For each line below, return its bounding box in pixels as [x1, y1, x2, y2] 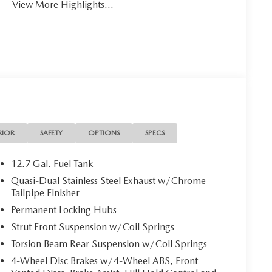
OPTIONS [88, 129, 120, 138]
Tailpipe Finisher [11, 187, 80, 199]
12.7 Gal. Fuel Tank [11, 158, 93, 170]
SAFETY [40, 129, 63, 138]
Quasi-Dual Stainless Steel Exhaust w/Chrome [11, 175, 206, 187]
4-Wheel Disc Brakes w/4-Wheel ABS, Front [11, 255, 199, 267]
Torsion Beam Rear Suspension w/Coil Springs [11, 238, 208, 250]
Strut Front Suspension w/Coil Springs [11, 221, 175, 233]
